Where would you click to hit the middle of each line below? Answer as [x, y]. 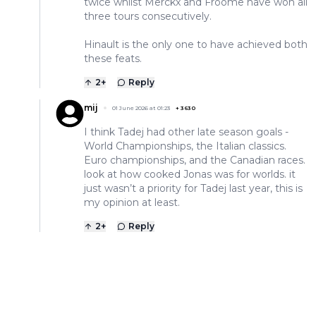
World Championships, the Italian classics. [185, 146]
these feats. [113, 59]
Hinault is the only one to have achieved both [196, 45]
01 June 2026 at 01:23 [141, 108]
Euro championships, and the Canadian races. [195, 160]
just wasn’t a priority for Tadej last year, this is [193, 189]
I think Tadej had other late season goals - [186, 132]
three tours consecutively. [148, 17]
